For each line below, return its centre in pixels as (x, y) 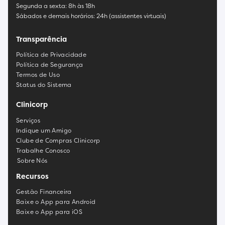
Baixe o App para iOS (49, 212)
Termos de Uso (38, 75)
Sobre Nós (32, 160)
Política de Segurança (50, 65)
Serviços (28, 120)
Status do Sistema (44, 85)
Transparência (41, 39)
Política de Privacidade (51, 55)
